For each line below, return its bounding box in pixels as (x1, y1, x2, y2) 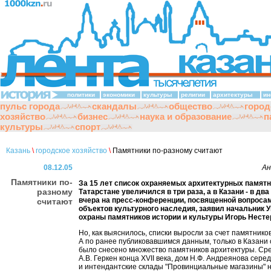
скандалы (92, 101, 137, 111)
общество (169, 101, 212, 111)
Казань (6, 146, 30, 155)
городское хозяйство (36, 146, 107, 155)
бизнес (77, 111, 108, 122)
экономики (103, 91, 135, 98)
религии (181, 91, 205, 98)
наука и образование (140, 111, 232, 122)
